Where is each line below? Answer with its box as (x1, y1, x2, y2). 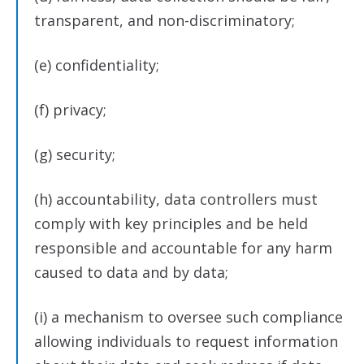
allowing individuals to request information (34, 331, 338, 351)
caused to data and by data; (34, 262, 228, 282)
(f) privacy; (34, 100, 106, 119)
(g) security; (34, 145, 115, 164)
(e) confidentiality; (34, 55, 159, 75)
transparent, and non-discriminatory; (34, 11, 295, 30)
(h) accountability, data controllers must (34, 189, 318, 209)
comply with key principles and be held (34, 214, 308, 233)
